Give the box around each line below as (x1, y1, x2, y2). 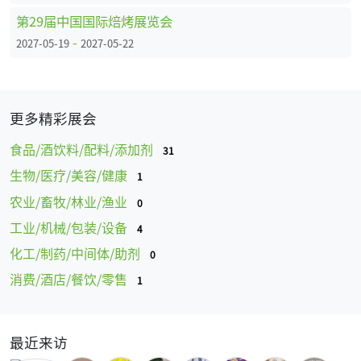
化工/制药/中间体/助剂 (10, 243, 143, 263)
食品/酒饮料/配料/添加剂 (10, 139, 156, 160)
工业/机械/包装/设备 (10, 217, 131, 237)
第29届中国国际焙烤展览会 (16, 11, 172, 31)
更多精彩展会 (10, 108, 97, 129)
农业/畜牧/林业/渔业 (10, 191, 131, 211)
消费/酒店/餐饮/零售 (10, 269, 131, 289)
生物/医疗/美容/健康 (10, 165, 131, 185)
